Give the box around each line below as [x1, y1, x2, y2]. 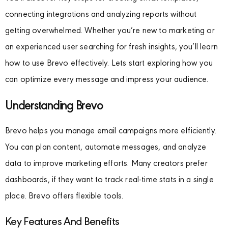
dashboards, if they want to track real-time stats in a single [5, 176, 214, 185]
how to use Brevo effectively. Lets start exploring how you [5, 60, 213, 69]
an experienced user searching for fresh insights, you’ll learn [5, 43, 218, 52]
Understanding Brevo [5, 100, 103, 113]
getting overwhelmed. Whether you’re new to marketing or [5, 27, 215, 36]
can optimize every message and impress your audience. [5, 76, 209, 85]
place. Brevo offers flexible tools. [5, 192, 124, 202]
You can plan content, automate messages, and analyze [5, 144, 207, 153]
